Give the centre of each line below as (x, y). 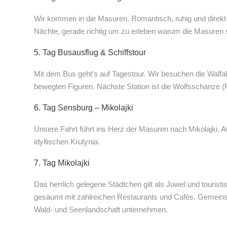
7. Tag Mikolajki (62, 163)
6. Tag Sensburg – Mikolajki (84, 108)
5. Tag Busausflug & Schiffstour (90, 53)
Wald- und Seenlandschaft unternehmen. (101, 210)
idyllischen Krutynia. (67, 142)
